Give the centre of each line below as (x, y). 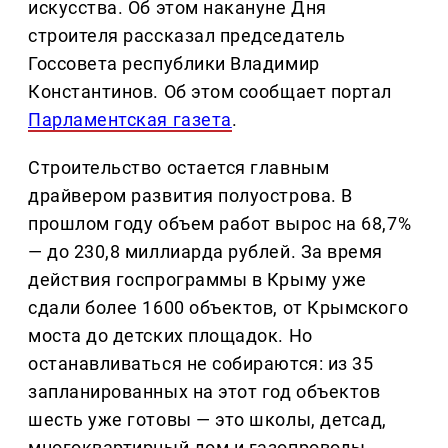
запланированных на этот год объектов (204, 392)
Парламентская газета (130, 120)
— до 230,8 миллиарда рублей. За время (205, 252)
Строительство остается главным (179, 168)
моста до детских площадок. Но (170, 336)
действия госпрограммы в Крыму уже (197, 280)
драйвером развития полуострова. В (190, 196)
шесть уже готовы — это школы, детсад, (207, 420)
